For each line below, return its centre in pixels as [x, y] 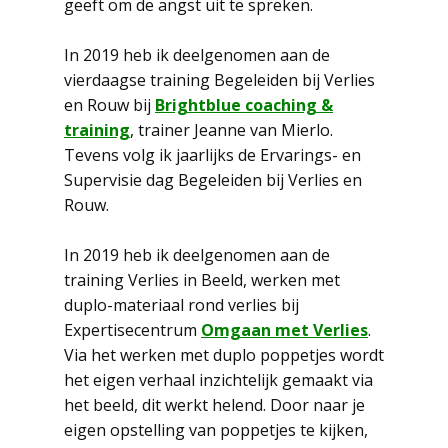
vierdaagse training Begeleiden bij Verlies [219, 80]
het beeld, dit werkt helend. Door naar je [214, 405]
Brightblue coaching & [244, 105]
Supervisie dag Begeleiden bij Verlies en [213, 180]
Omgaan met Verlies [284, 330]
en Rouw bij [109, 105]
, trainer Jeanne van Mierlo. [231, 130]
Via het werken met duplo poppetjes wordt [224, 355]
